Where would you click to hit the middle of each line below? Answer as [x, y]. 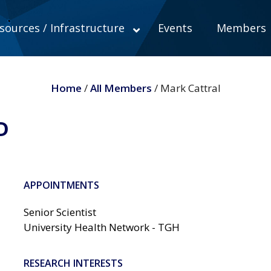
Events [175, 28]
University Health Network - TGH [101, 227]
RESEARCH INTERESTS [73, 263]
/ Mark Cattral [186, 88]
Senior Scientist [60, 212]
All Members [121, 88]
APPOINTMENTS [61, 185]
